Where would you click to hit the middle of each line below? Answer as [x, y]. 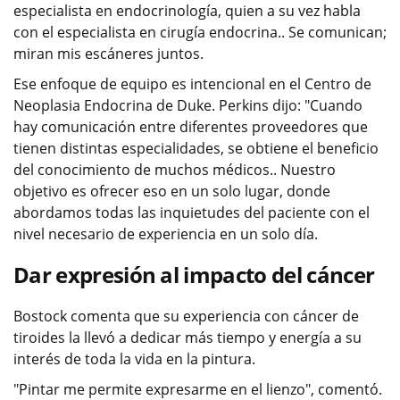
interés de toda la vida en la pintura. [134, 358]
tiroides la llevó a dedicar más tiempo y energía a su [187, 337]
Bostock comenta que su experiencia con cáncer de [186, 316]
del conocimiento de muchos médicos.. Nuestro [175, 169]
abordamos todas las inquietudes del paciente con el [192, 212]
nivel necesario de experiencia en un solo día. [166, 233]
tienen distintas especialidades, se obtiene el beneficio [196, 148]
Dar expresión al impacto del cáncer [194, 274]
